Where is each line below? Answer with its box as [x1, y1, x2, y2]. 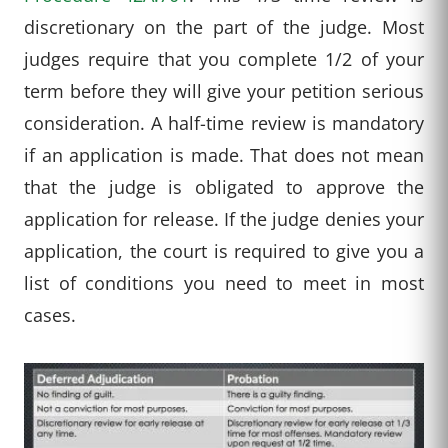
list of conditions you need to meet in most [24, 270, 424, 296]
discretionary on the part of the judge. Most [24, 14, 424, 40]
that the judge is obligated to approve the [24, 174, 424, 200]
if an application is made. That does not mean [24, 142, 424, 168]
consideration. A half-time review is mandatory [24, 110, 424, 136]
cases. [24, 302, 76, 328]
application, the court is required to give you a [24, 238, 424, 264]
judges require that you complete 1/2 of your [24, 46, 424, 72]
